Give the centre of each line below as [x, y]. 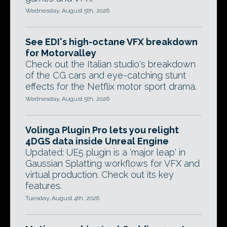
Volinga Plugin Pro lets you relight [102, 130]
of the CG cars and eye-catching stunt [106, 75]
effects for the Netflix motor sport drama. [111, 86]
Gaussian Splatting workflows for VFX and [112, 163]
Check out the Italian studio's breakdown [110, 64]
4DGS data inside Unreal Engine [97, 141]
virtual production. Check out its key [100, 175]
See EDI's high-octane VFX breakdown [111, 42]
